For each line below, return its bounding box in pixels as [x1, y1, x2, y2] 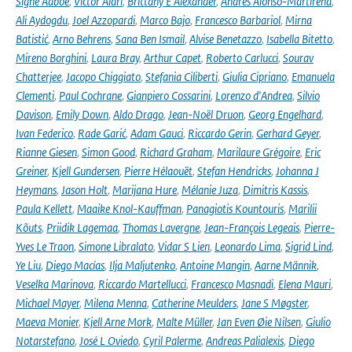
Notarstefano [16, 333, 75, 348]
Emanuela [291, 69, 335, 84]
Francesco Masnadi [191, 277, 273, 291]
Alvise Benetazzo [189, 31, 262, 46]
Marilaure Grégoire [217, 145, 300, 159]
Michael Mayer [16, 295, 79, 310]
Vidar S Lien [158, 239, 210, 254]
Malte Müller [156, 314, 212, 329]
